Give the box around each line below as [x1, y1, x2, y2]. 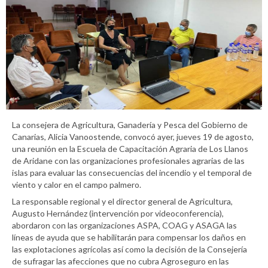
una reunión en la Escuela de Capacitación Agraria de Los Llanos [12, 144, 248, 154]
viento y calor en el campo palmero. [12, 179, 141, 190]
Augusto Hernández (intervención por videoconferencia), [12, 208, 224, 219]
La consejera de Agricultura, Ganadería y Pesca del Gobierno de [12, 120, 248, 130]
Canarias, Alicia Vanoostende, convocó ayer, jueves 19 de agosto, [12, 132, 254, 142]
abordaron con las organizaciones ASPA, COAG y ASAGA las [12, 220, 237, 231]
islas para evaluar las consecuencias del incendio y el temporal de [12, 167, 252, 178]
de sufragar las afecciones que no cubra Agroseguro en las [12, 256, 229, 267]
